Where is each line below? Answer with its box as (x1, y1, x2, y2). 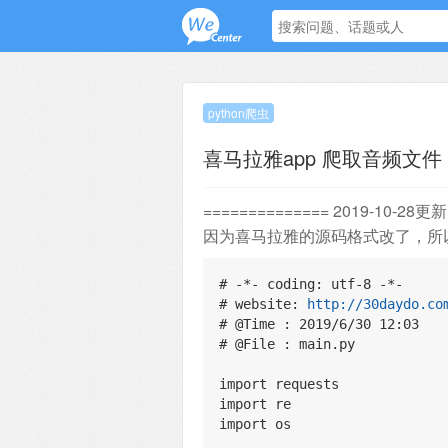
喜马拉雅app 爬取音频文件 (203, 143, 442, 172)
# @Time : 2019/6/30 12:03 (219, 316, 419, 332)
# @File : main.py (219, 336, 355, 352)
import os (219, 416, 291, 432)
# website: (219, 296, 307, 312)
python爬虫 (208, 104, 269, 121)
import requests (219, 376, 339, 392)
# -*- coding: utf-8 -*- (219, 276, 403, 292)
